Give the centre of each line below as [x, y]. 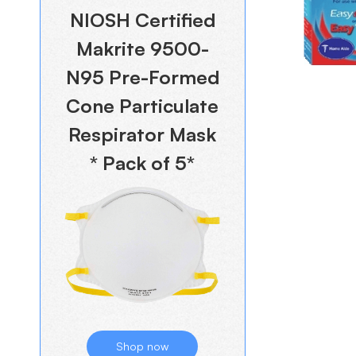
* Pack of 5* [143, 163]
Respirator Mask [143, 134]
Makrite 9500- [142, 48]
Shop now [143, 346]
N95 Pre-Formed [142, 77]
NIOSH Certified [142, 20]
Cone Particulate [143, 106]
